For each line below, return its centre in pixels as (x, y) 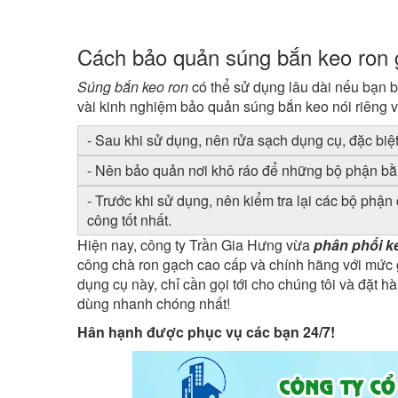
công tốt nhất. (129, 220)
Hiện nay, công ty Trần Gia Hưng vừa (195, 245)
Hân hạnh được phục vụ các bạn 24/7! (206, 332)
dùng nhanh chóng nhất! (154, 303)
